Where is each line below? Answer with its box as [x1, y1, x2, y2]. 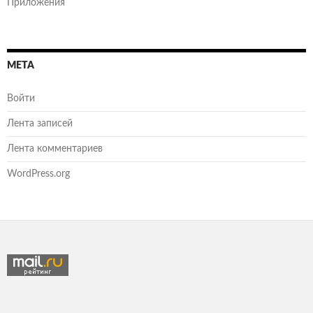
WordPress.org [7, 168, 70, 179]
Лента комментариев [7, 143, 103, 154]
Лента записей [7, 118, 73, 129]
